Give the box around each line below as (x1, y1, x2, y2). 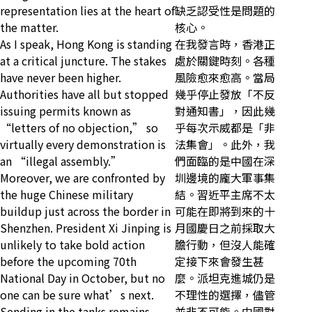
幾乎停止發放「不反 (175, 86, 275, 103)
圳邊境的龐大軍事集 (175, 169, 275, 187)
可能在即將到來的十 (175, 203, 275, 220)
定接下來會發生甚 (175, 253, 264, 270)
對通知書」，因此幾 (175, 102, 275, 120)
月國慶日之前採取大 (175, 219, 275, 237)
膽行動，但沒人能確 (175, 236, 275, 253)
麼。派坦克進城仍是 (175, 270, 275, 287)
